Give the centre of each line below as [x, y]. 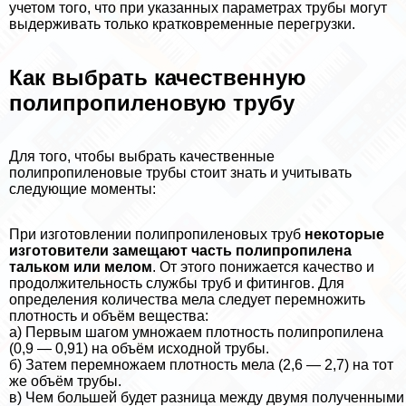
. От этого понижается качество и [263, 267]
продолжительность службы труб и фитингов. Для [177, 284]
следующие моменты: [82, 189]
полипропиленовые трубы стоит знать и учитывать [180, 173]
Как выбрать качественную [158, 78]
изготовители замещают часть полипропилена [180, 251]
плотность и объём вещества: [109, 316]
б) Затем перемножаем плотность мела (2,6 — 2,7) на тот [201, 365]
